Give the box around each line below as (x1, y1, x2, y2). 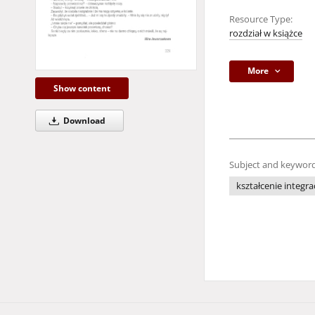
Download (60, 114, 105, 127)
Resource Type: (229, 13, 292, 25)
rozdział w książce (229, 27, 302, 39)
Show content (53, 82, 110, 94)
